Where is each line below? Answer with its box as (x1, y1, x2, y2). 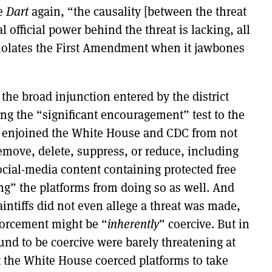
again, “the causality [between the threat (32, 3, 246, 19)
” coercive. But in (159, 216, 250, 232)
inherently (107, 216, 159, 232)
